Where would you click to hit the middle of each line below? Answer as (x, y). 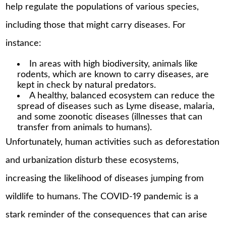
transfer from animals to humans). (84, 128)
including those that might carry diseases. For (96, 25)
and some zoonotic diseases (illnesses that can (109, 117)
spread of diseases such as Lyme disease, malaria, (116, 107)
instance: (24, 43)
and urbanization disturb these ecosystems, (92, 161)
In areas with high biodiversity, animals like (113, 64)
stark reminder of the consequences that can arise (107, 215)
